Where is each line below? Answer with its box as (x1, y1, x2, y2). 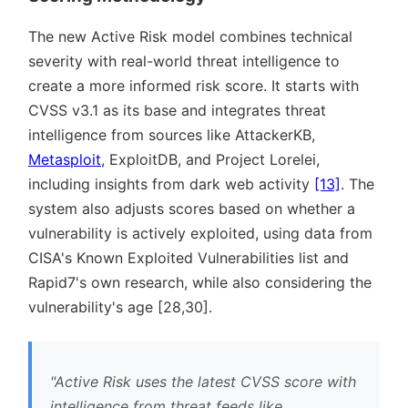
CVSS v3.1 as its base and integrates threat (28, 100, 326, 119)
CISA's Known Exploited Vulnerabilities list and (28, 248, 349, 267)
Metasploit (28, 149, 101, 168)
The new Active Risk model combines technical (28, 26, 352, 46)
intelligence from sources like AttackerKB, (28, 125, 315, 144)
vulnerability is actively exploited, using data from (28, 223, 372, 242)
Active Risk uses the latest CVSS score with (55, 372, 356, 391)
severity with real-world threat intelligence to (28, 51, 340, 70)
